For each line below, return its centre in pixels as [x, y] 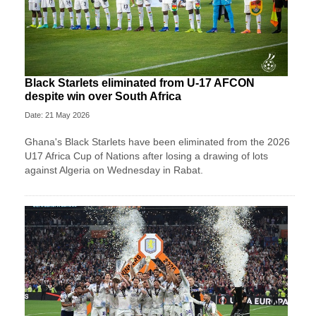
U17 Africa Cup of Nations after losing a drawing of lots [146, 156]
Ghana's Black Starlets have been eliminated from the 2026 [157, 141]
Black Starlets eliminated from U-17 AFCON [140, 83]
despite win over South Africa [103, 96]
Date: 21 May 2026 [57, 115]
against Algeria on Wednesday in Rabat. [114, 170]
